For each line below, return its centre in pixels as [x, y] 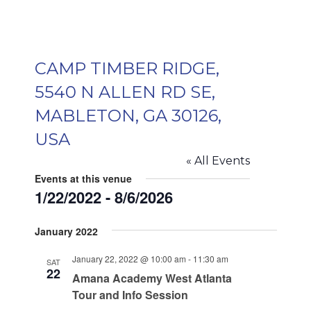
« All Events [218, 161]
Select [51, 218]
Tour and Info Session [130, 295]
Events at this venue [83, 178]
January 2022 [66, 231]
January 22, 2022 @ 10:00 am [129, 259]
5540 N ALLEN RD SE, [125, 92]
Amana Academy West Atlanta [152, 278]
